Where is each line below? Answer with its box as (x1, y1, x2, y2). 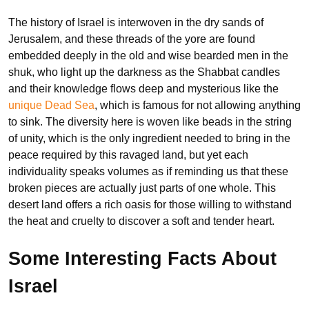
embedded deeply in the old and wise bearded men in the (8, 49, 288, 61)
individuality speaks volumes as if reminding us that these (8, 165, 288, 177)
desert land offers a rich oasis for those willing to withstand (8, 198, 292, 210)
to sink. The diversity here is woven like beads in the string (8, 115, 292, 128)
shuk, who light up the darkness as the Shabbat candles (8, 66, 280, 78)
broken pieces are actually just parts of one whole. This (8, 181, 276, 194)
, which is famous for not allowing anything (94, 99, 301, 111)
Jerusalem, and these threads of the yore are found (8, 32, 255, 45)
